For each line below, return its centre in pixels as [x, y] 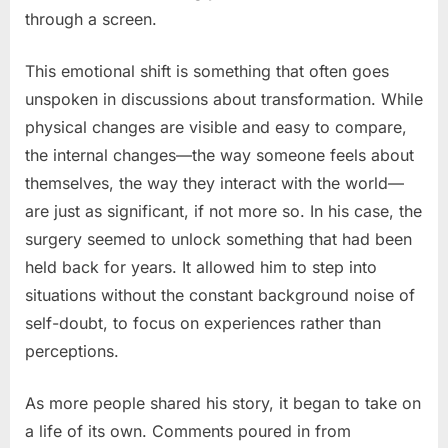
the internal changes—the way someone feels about [219, 154]
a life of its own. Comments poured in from [188, 430]
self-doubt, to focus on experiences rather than [203, 322]
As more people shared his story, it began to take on [223, 402]
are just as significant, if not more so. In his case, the [223, 210]
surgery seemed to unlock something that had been [218, 238]
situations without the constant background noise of [220, 294]
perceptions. [72, 350]
